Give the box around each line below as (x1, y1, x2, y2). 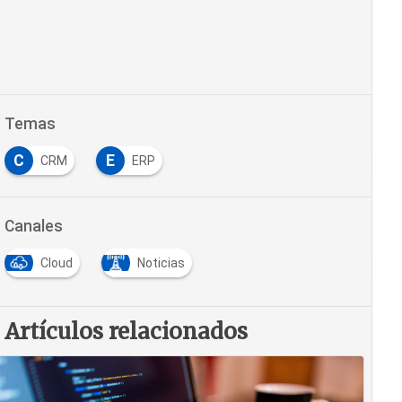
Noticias (136, 256, 185, 270)
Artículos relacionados (4, 318, 248, 345)
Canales (4, 217, 63, 235)
